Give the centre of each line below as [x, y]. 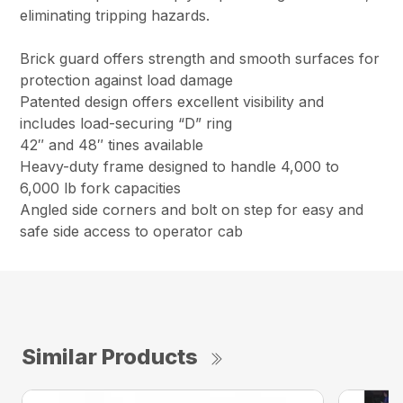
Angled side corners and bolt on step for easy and [192, 209]
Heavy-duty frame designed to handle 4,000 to [180, 166]
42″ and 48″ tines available [112, 144]
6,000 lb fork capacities [101, 188]
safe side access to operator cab [132, 231]
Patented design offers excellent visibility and [172, 101]
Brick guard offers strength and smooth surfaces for [200, 58]
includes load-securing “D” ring [126, 123]
